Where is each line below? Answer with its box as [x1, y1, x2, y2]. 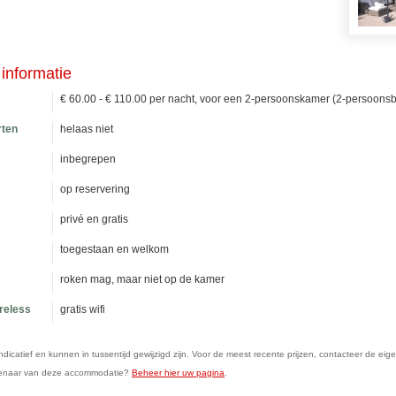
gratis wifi [60, 303, 105, 316]
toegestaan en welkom [60, 243, 169, 255]
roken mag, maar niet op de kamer [60, 273, 225, 286]
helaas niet [60, 123, 113, 135]
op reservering [60, 183, 130, 195]
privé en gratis [60, 213, 128, 225]
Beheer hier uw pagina [132, 368, 225, 377]
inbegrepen [60, 153, 116, 165]
